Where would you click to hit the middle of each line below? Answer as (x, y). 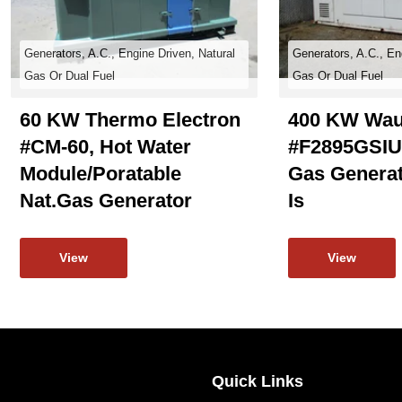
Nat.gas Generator (106, 201)
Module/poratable (100, 174)
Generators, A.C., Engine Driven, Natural (130, 53)
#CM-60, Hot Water (105, 147)
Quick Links (258, 381)
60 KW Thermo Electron (130, 120)
